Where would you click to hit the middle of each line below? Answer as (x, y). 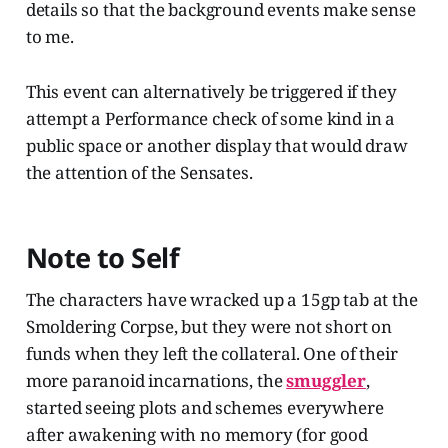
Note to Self (102, 258)
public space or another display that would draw (216, 146)
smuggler (326, 381)
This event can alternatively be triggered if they (211, 92)
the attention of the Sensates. (139, 173)
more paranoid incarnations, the (156, 381)
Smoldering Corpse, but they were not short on (209, 327)
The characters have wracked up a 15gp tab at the (221, 300)
